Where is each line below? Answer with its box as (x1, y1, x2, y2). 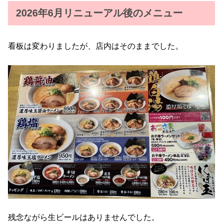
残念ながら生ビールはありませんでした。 (8, 213, 159, 222)
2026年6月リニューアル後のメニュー (16, 7, 183, 19)
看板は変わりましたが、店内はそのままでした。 (8, 42, 183, 51)
